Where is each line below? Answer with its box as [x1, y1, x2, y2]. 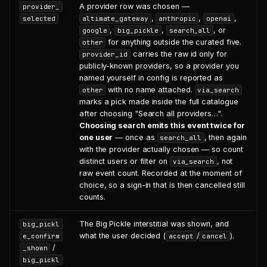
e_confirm [22, 232, 60, 240]
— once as [113, 133, 157, 142]
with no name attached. [105, 85, 195, 94]
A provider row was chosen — [79, 2, 190, 11]
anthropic [159, 14, 196, 23]
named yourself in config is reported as [79, 73, 223, 82]
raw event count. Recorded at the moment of [79, 169, 242, 178]
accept [169, 232, 194, 240]
